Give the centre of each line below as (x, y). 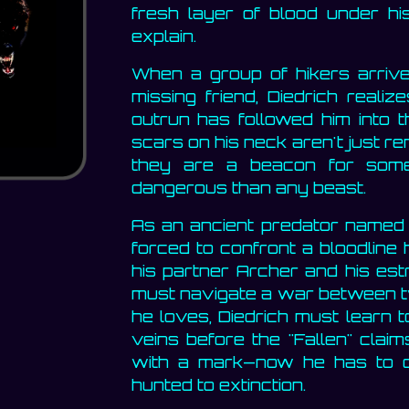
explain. (163, 36)
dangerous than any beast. (248, 188)
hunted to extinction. (218, 385)
